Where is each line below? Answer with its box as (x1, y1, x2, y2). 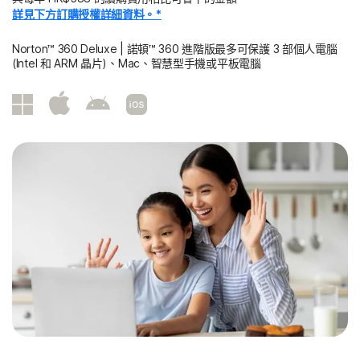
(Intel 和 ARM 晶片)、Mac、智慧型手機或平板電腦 (12, 56, 261, 70)
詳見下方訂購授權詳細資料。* (12, 7, 162, 21)
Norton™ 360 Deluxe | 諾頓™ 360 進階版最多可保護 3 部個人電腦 (12, 42, 337, 55)
